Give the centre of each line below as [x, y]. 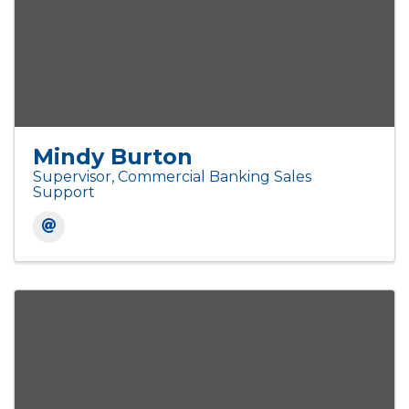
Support [64, 193]
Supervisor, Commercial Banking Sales [172, 177]
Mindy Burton [113, 157]
